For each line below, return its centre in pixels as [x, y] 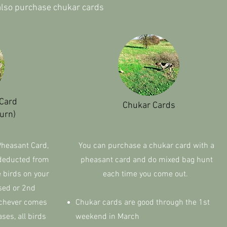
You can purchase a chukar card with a [146, 146]
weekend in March [108, 217]
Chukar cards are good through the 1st [143, 203]
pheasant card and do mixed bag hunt [146, 160]
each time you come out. [146, 174]
